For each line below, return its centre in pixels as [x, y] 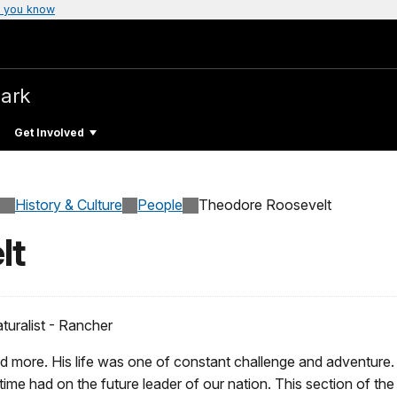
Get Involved [49, 132]
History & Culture [69, 205]
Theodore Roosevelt [265, 205]
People [160, 205]
